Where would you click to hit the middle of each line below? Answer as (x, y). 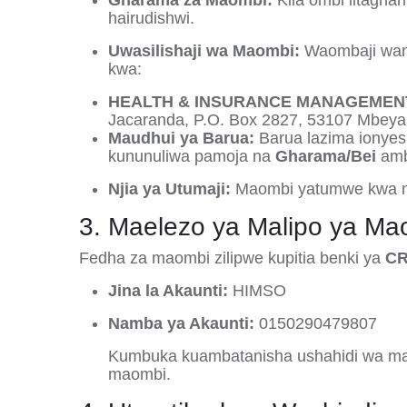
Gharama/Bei (326, 156)
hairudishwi (149, 18)
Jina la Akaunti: (168, 291)
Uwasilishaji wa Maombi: (204, 51)
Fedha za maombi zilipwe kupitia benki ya (232, 258)
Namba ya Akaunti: (181, 323)
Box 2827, (268, 120)
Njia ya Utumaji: (169, 189)
